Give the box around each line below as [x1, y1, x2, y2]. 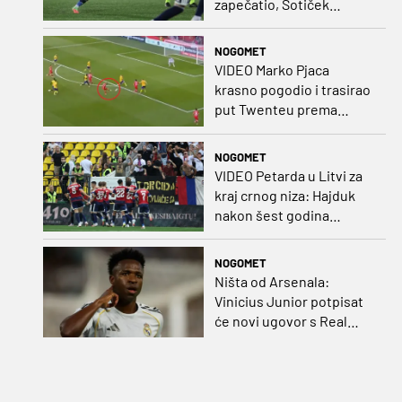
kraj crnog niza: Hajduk [214, 187, 355, 205]
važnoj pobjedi [214, 120, 305, 138]
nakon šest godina [214, 206, 329, 224]
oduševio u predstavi [214, 14, 346, 32]
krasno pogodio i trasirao [214, 81, 371, 99]
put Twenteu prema [214, 100, 337, 118]
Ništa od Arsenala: [214, 272, 329, 290]
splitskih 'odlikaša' [214, 34, 326, 52]
